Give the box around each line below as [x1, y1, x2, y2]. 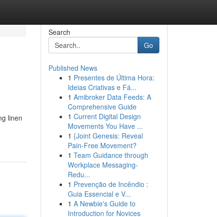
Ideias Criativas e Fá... [67, 82, 137, 92]
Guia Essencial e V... [67, 189, 131, 199]
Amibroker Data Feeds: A [73, 92, 151, 102]
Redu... [67, 170, 90, 179]
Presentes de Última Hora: [73, 73, 155, 82]
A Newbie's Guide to [73, 199, 136, 208]
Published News [48, 63, 97, 73]
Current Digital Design [73, 111, 141, 121]
